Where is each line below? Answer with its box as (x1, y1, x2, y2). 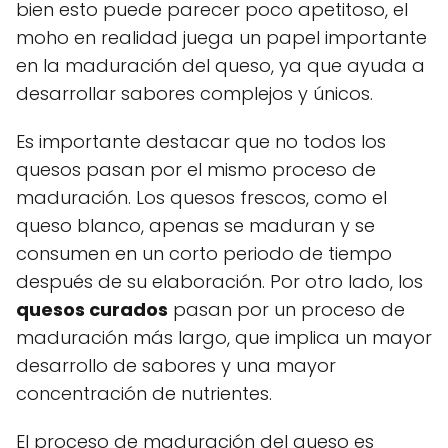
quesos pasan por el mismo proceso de (16, 156, 376, 182)
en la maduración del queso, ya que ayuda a (16, 52, 425, 78)
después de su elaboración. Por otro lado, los (16, 268, 423, 294)
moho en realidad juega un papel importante (16, 24, 427, 50)
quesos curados (16, 296, 168, 322)
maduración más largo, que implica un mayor (16, 324, 432, 350)
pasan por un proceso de (168, 296, 405, 322)
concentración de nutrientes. (16, 380, 272, 406)
